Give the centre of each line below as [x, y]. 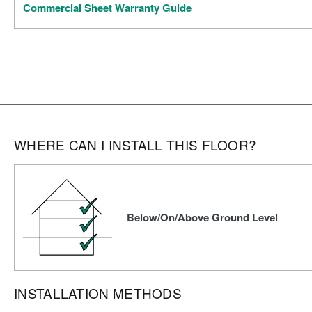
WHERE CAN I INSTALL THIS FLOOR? [135, 145]
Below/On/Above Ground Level [202, 217]
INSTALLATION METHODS [98, 293]
